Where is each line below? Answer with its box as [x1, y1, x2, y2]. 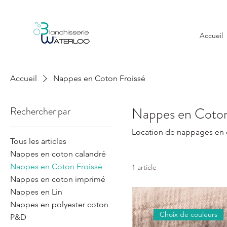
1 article [132, 163, 157, 172]
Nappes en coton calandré [10, 149, 106, 159]
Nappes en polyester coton [10, 200, 108, 210]
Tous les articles [10, 136, 66, 146]
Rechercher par [10, 104, 70, 119]
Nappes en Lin [10, 187, 62, 197]
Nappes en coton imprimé [10, 174, 105, 184]
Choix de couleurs [159, 210, 217, 219]
